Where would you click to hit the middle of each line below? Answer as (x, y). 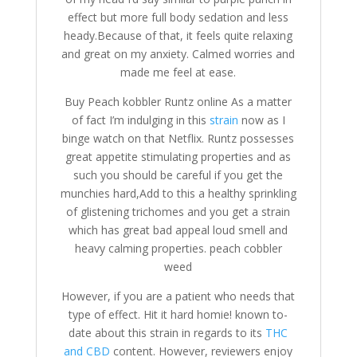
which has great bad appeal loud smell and (178, 230)
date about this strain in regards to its (167, 333)
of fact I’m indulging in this (140, 120)
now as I (261, 120)
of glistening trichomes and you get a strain (178, 212)
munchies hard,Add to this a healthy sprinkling (178, 193)
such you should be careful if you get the (178, 175)
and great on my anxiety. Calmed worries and (178, 54)
